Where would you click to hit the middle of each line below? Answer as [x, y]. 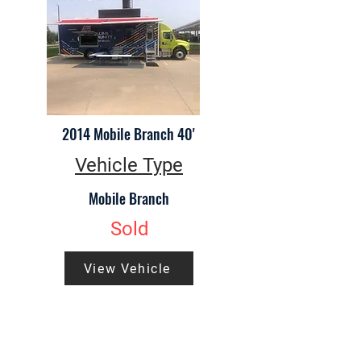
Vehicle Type [129, 165]
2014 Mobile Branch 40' [129, 134]
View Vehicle [127, 268]
